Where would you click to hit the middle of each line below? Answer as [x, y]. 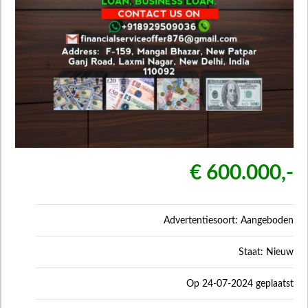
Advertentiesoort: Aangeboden [229, 220]
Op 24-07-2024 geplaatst [240, 284]
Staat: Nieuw [266, 252]
